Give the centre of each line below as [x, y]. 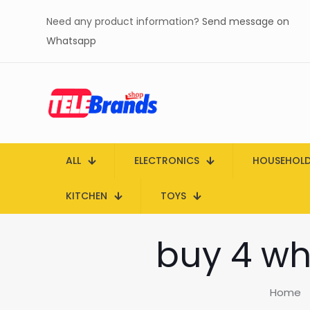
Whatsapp [71, 41]
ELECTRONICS [167, 161]
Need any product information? [124, 21]
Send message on [246, 21]
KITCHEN [86, 196]
